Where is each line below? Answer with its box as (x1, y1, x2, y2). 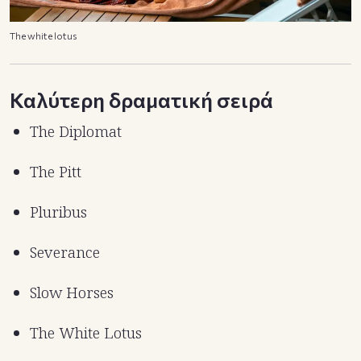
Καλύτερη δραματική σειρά (10, 86, 273, 112)
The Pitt (30, 160, 81, 182)
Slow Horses (30, 281, 114, 303)
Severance (30, 241, 100, 263)
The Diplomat (30, 120, 122, 142)
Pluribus (30, 201, 87, 222)
